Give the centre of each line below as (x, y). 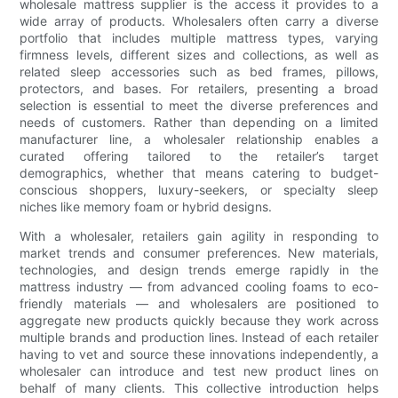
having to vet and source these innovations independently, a (199, 354)
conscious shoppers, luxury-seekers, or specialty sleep (199, 190)
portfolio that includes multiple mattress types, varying (199, 38)
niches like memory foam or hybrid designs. (146, 207)
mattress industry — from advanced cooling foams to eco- (199, 287)
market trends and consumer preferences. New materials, (199, 253)
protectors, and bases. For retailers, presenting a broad (199, 89)
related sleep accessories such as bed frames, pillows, (199, 72)
